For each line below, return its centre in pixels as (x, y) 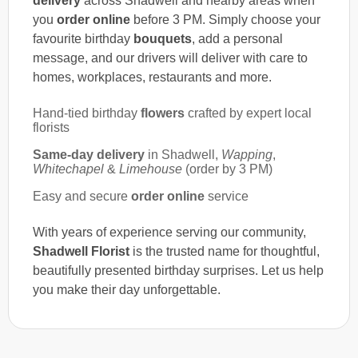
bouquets (163, 38)
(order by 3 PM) (227, 169)
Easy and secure (82, 196)
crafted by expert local (248, 113)
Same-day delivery (89, 154)
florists (51, 127)
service (227, 196)
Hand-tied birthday (87, 113)
